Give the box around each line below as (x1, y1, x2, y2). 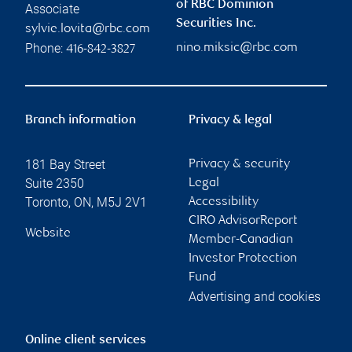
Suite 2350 (25, 175, 84, 191)
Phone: (25, 40, 66, 56)
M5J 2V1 (97, 194, 147, 210)
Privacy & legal (189, 113, 272, 127)
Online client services (25, 333, 146, 347)
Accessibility (189, 195, 258, 209)
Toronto (25, 194, 68, 210)
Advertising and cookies (189, 288, 321, 304)
